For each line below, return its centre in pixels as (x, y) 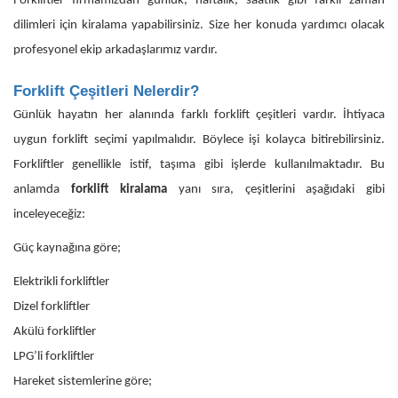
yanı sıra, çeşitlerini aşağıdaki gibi (276, 189)
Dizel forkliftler (52, 306)
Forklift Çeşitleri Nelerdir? (106, 90)
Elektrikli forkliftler (61, 282)
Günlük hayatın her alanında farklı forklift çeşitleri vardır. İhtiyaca (199, 115)
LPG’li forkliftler (54, 356)
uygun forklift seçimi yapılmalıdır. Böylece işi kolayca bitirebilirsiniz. (199, 139)
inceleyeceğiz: (49, 214)
